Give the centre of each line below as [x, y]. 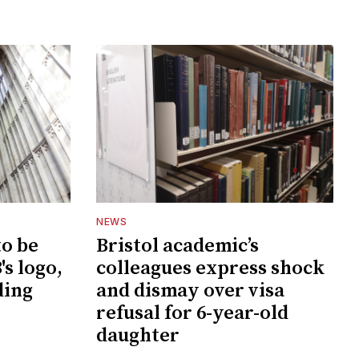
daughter [138, 336]
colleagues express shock [210, 269]
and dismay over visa [190, 291]
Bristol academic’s [177, 246]
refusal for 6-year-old [192, 314]
